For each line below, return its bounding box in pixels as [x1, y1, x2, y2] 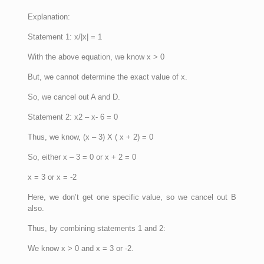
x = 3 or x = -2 [27, 172, 77, 181]
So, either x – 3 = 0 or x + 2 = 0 [27, 152, 136, 161]
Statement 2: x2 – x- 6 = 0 [27, 112, 118, 121]
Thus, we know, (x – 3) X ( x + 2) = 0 [27, 132, 153, 141]
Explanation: [27, 12, 70, 21]
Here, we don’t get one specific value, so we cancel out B [27, 192, 237, 202]
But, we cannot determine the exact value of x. [27, 72, 187, 81]
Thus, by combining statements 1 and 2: [27, 223, 166, 233]
